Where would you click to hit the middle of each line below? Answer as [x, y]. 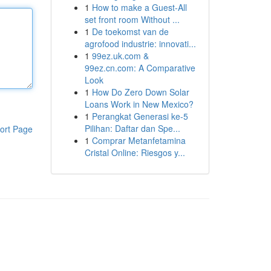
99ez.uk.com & [120, 56]
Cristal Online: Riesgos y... [135, 152]
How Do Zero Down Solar [140, 92]
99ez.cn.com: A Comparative [140, 68]
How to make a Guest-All [139, 7]
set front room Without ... [132, 19]
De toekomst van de [130, 31]
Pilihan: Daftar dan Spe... [132, 128]
